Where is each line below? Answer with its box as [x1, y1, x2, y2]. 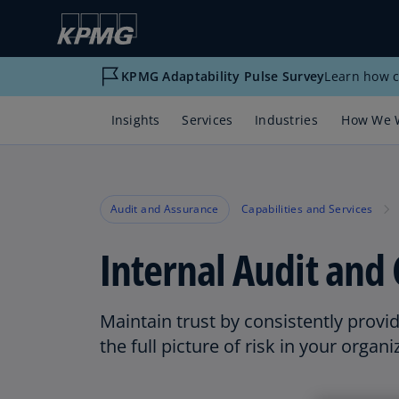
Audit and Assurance [110, 201, 219, 216]
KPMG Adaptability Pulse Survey [121, 68, 325, 85]
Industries [255, 111, 318, 128]
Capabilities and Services [240, 201, 373, 216]
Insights [110, 111, 160, 128]
